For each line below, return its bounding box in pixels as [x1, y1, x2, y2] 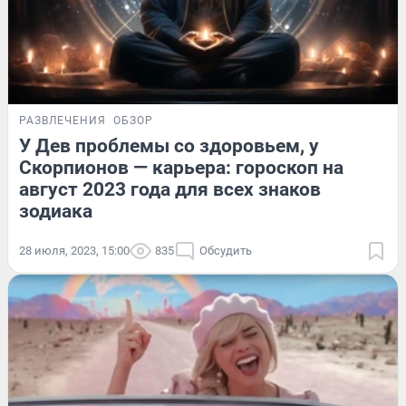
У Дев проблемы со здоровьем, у [19, 134, 319, 157]
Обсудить [199, 243, 252, 257]
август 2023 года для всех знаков [19, 178, 321, 200]
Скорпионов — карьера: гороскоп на [19, 156, 343, 179]
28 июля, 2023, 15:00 [19, 243, 130, 257]
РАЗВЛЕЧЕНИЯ [19, 113, 106, 127]
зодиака [19, 199, 92, 222]
